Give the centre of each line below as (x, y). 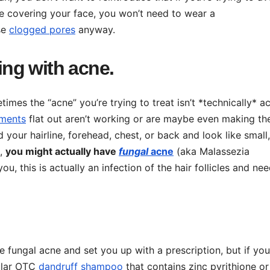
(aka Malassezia (212, 151)
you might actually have (62, 151)
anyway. (95, 30)
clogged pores (42, 30)
